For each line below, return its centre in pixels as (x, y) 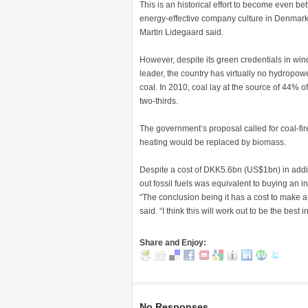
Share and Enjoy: (173, 243)
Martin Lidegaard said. (181, 32)
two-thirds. (159, 101)
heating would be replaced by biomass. (213, 142)
